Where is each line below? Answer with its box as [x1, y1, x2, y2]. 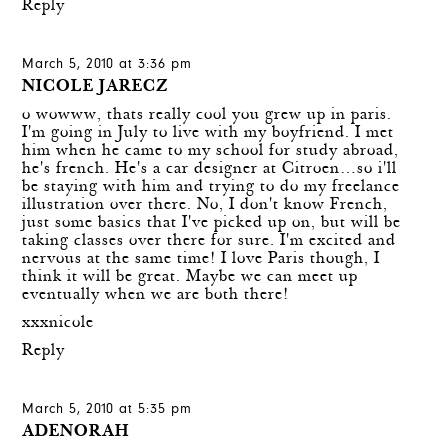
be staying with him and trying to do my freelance [22, 177, 401, 197]
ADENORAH [22, 422, 130, 442]
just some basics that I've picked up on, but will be [22, 213, 402, 233]
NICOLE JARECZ [22, 77, 169, 97]
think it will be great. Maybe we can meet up [22, 267, 359, 287]
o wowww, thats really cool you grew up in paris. [22, 105, 393, 125]
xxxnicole [22, 313, 95, 333]
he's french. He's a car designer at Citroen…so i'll [22, 159, 398, 179]
